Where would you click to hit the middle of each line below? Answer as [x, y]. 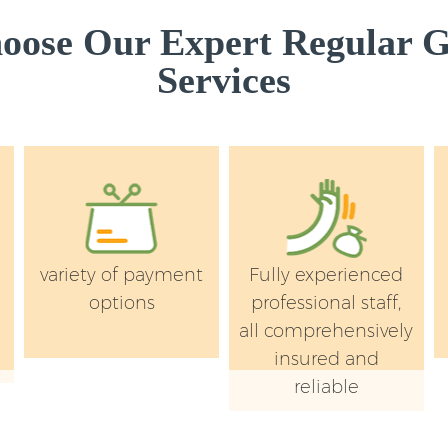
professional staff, [326, 302]
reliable [326, 386]
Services [223, 79]
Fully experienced [326, 274]
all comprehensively [326, 330]
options [121, 302]
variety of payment [122, 274]
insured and [326, 358]
